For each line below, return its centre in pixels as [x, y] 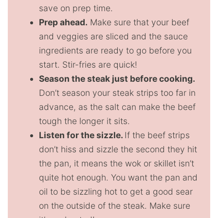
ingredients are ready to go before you [115, 50]
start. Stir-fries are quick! [88, 64]
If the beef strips [157, 135]
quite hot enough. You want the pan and [118, 177]
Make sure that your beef [138, 22]
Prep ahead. [63, 22]
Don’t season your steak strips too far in [117, 93]
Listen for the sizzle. [82, 135]
